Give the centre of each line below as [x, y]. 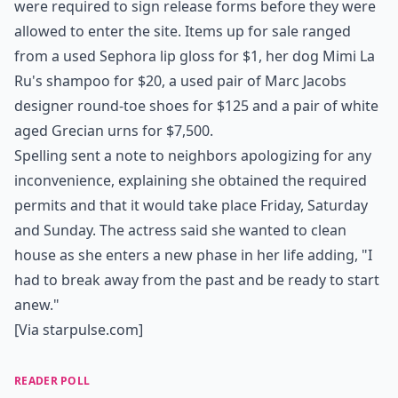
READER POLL [52, 381]
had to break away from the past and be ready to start [197, 280]
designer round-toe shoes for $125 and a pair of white [196, 106]
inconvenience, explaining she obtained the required [191, 180]
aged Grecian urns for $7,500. [114, 131]
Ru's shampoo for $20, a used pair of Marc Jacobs [180, 81]
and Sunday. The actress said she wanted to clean [180, 230]
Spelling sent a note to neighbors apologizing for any [193, 155]
